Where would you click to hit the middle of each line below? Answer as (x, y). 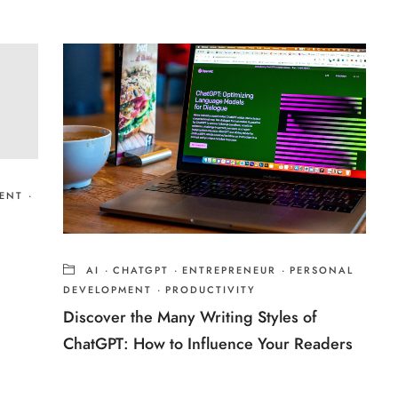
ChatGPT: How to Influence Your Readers (208, 344)
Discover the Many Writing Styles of (191, 317)
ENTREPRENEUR (230, 271)
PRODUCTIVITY (211, 291)
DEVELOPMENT (108, 291)
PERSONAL (322, 271)
